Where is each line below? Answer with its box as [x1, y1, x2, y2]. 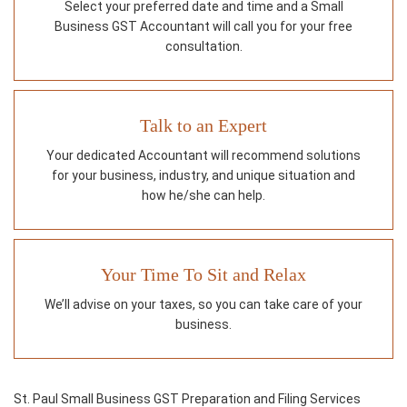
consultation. [164, 39, 243, 55]
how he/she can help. [142, 188, 265, 203]
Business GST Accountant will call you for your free [55, 19, 352, 35]
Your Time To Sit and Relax [101, 264, 306, 285]
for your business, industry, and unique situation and [52, 168, 355, 184]
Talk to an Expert [140, 115, 267, 136]
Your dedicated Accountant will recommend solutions [46, 148, 361, 164]
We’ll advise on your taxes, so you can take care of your [45, 297, 362, 313]
